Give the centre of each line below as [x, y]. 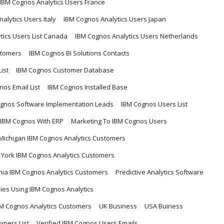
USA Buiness [164, 206]
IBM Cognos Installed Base [87, 87]
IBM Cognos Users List [154, 104]
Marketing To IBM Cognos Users [119, 121]
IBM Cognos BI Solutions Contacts [79, 53]
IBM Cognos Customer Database [65, 70]
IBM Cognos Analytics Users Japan [115, 19]
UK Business [118, 206]
